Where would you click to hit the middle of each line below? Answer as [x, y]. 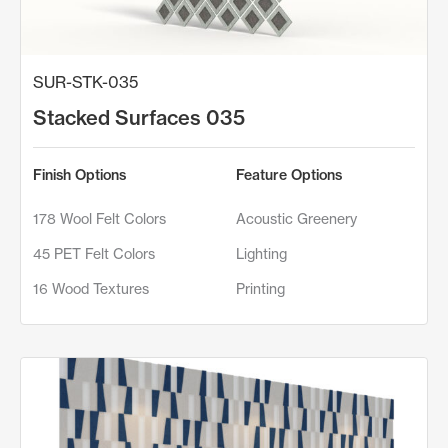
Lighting [261, 253]
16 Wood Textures [91, 288]
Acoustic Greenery [296, 218]
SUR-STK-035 [85, 81]
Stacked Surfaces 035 [139, 117]
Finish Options [79, 174]
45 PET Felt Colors [94, 253]
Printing [260, 288]
